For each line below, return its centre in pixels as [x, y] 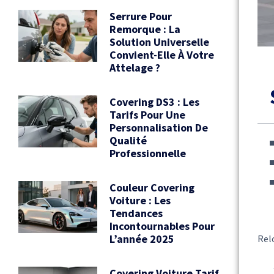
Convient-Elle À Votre [161, 54]
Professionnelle [147, 153]
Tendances [136, 213]
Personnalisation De [158, 127]
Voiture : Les [140, 200]
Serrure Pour [140, 16]
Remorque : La [145, 29]
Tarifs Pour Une [147, 114]
